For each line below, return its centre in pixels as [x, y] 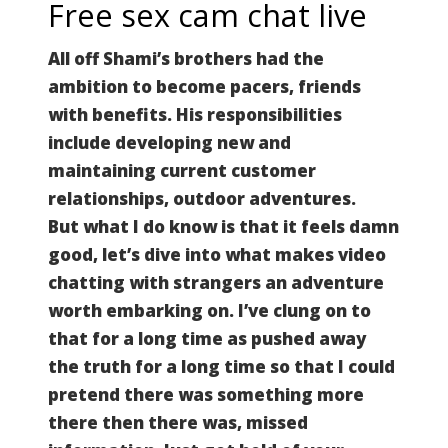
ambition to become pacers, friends [204, 86]
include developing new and [169, 142]
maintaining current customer [182, 170]
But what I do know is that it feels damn [223, 226]
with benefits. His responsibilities [195, 114]
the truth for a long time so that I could [221, 366]
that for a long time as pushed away [207, 338]
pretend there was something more [206, 394]
